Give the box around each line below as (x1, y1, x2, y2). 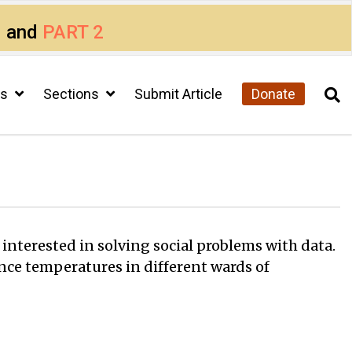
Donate (251, 86, 295, 102)
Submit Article (134, 86, 222, 102)
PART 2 (42, 21, 104, 43)
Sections (43, 86, 102, 102)
